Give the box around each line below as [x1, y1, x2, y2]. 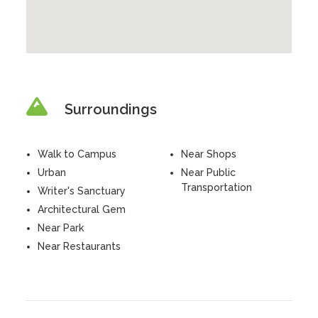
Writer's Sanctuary [38, 185, 126, 197]
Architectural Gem [38, 204, 126, 215]
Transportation [181, 182, 252, 193]
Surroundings [65, 101, 158, 118]
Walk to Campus [38, 148, 117, 160]
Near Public [181, 167, 236, 178]
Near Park [38, 222, 84, 234]
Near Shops [181, 148, 236, 160]
